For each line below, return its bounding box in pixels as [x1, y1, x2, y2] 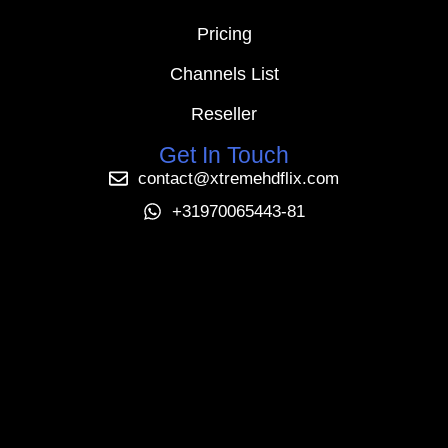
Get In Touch [159, 142, 289, 169]
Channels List [169, 64, 279, 85]
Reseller [191, 104, 257, 125]
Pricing [196, 24, 252, 45]
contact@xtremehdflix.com [137, 169, 339, 189]
